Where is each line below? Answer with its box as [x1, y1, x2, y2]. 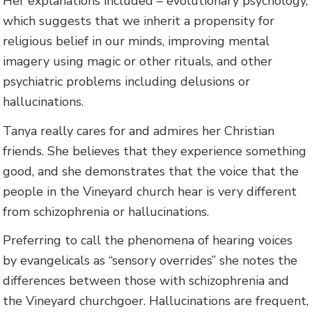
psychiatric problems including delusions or [3, 73, 251, 91]
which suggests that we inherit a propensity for [3, 13, 275, 30]
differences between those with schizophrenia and [3, 272, 290, 290]
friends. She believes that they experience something [3, 142, 307, 159]
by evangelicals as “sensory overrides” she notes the [3, 252, 298, 270]
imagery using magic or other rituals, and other [3, 53, 273, 70]
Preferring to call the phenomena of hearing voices [3, 232, 293, 249]
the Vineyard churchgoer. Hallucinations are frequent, [3, 292, 309, 310]
